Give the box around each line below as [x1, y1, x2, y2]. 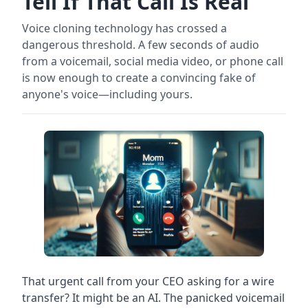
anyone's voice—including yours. [22, 87, 192, 102]
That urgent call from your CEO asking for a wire [22, 273, 274, 289]
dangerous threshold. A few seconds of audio [22, 37, 259, 52]
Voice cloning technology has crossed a [22, 21, 227, 36]
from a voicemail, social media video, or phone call [22, 54, 283, 69]
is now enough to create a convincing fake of [22, 70, 256, 85]
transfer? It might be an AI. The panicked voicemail [22, 289, 285, 305]
